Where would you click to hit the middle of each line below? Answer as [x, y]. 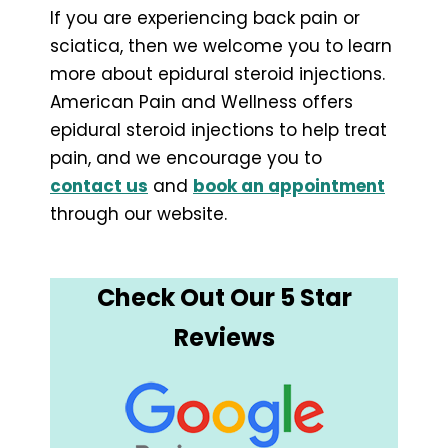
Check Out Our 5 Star [224, 297]
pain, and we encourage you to [186, 157]
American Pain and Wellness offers [201, 101]
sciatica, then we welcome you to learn [221, 45]
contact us [99, 185]
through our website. [138, 213]
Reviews [224, 337]
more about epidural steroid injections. [217, 73]
